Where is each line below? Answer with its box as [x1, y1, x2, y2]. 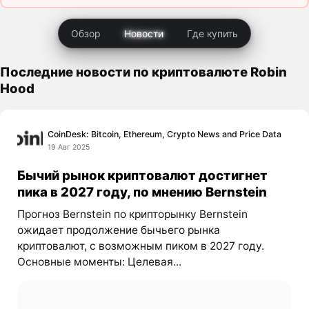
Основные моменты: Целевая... [17, 255, 181, 269]
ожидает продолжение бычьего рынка [17, 223, 220, 237]
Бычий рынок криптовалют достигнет [17, 167, 268, 183]
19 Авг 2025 [48, 142, 90, 152]
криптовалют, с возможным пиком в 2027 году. [17, 239, 264, 253]
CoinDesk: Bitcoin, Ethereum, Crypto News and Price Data [48, 128, 282, 139]
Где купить [186, 27, 238, 39]
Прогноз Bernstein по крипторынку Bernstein [17, 208, 248, 221]
